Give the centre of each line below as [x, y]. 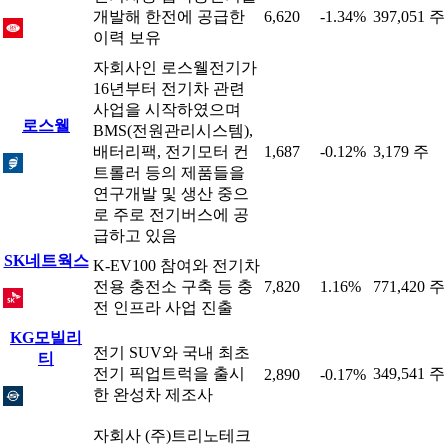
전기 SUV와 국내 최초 [171, 352]
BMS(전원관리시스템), [173, 130]
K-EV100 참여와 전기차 [176, 265]
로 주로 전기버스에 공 [171, 214]
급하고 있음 [135, 235]
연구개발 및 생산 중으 [171, 193]
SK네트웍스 [46, 260]
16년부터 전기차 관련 [169, 88]
